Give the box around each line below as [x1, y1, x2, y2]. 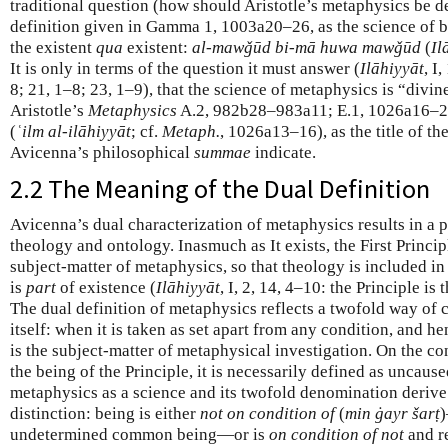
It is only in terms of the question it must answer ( [10, 59, 360, 79]
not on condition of [200, 404, 335, 424]
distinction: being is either [10, 404, 200, 424]
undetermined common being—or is [10, 425, 269, 445]
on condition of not [269, 425, 404, 445]
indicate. [251, 143, 316, 163]
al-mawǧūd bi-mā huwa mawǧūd [192, 38, 421, 58]
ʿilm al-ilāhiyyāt [16, 122, 131, 142]
